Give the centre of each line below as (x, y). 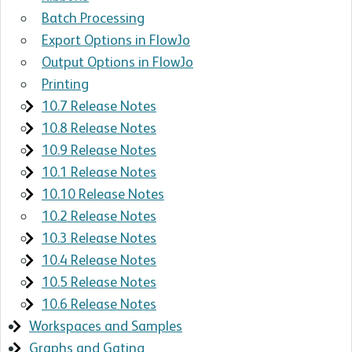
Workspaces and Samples (106, 326)
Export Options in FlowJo (116, 40)
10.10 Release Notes (103, 194)
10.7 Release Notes (99, 106)
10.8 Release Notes (99, 128)
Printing (65, 84)
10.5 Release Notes (99, 282)
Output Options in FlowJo (117, 62)
